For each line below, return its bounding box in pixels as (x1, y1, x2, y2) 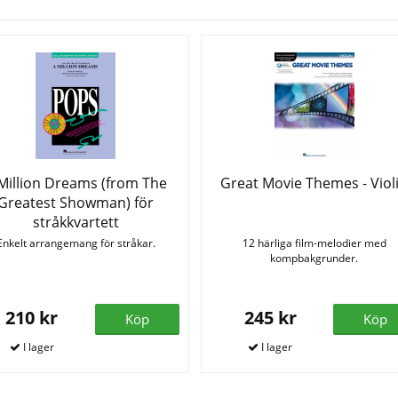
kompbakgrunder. (270, 251, 359, 267)
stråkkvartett (32, 212, 119, 233)
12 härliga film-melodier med (242, 235, 386, 251)
